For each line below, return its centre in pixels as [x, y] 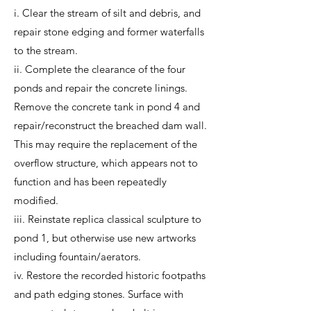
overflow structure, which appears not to [106, 163]
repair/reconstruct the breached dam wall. [110, 125]
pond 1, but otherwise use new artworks [105, 238]
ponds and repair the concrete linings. [101, 88]
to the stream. [46, 50]
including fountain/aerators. [77, 257]
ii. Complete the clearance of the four [100, 69]
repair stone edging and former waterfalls [109, 32]
